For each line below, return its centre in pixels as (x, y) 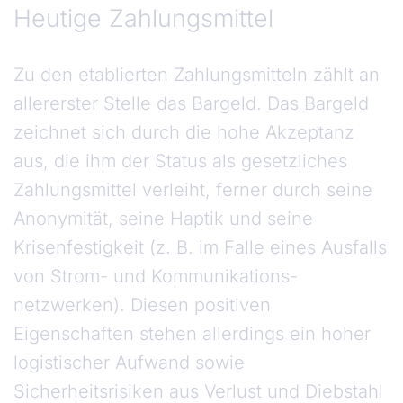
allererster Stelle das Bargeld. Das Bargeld (191, 104)
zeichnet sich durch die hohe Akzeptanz (184, 133)
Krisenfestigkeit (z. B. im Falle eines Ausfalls (200, 248)
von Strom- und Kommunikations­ (156, 277)
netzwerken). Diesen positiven (142, 305)
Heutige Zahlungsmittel (143, 18)
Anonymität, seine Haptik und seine (163, 219)
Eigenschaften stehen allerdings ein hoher (192, 334)
